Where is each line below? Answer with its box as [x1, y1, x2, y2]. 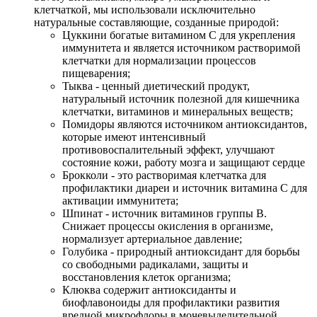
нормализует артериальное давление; [62, 233, 242, 246]
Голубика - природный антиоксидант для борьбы [62, 246, 300, 258]
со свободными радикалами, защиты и [62, 258, 248, 271]
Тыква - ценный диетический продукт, [62, 80, 250, 93]
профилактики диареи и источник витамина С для [62, 182, 307, 195]
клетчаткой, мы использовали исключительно [34, 4, 255, 16]
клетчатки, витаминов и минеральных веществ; [62, 105, 293, 118]
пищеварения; [62, 67, 130, 80]
